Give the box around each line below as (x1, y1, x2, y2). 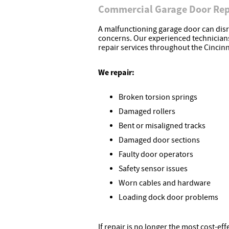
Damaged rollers (119, 106, 175, 117)
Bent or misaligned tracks (119, 121, 205, 131)
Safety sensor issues (119, 164, 188, 174)
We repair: (98, 67, 134, 78)
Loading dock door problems (119, 192, 218, 203)
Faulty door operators (119, 149, 193, 160)
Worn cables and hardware (119, 178, 211, 189)
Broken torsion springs (119, 92, 197, 103)
